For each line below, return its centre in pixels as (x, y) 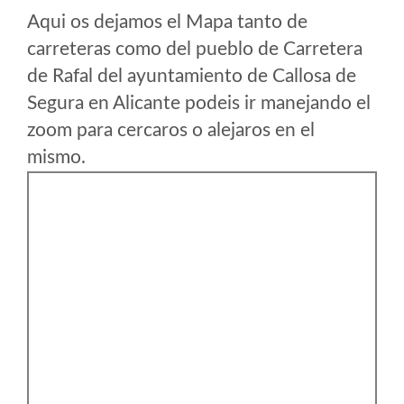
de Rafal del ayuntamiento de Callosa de (192, 76)
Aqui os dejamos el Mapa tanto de (167, 22)
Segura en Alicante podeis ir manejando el (199, 103)
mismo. (56, 157)
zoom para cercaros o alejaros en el (171, 130)
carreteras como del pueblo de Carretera (195, 49)
